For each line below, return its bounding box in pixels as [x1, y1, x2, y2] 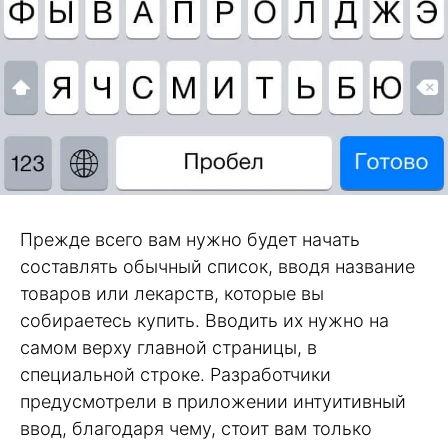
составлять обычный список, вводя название [20, 256, 415, 278]
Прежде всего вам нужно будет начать [20, 229, 360, 251]
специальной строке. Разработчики [20, 364, 331, 386]
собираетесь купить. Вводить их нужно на [20, 310, 389, 332]
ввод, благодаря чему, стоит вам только [20, 418, 372, 440]
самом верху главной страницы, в [20, 337, 317, 359]
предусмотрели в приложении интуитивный [20, 391, 406, 413]
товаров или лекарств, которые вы [20, 283, 324, 305]
